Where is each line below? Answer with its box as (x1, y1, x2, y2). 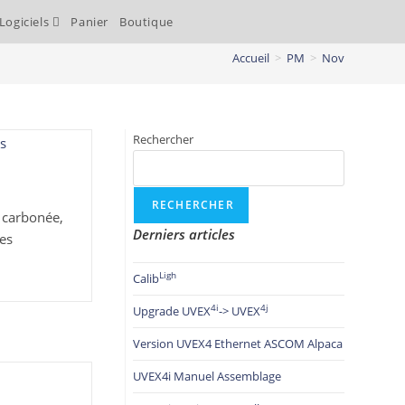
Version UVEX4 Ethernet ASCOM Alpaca (132, 335, 343, 352)
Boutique (118, 14, 174, 30)
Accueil (231, 50, 269, 66)
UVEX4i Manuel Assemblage (132, 368, 281, 384)
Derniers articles (132, 225, 235, 243)
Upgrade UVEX (132, 303, 211, 319)
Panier (71, 14, 108, 30)
